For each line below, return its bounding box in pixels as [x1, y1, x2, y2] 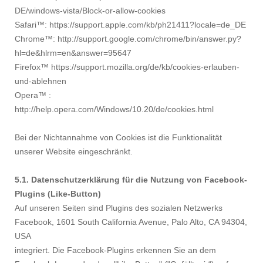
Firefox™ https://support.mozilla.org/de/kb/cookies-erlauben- [15, 62, 240, 72]
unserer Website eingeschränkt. [15, 147, 133, 157]
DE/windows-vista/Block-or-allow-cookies [15, 6, 166, 16]
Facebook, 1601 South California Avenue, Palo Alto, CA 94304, [15, 217, 247, 227]
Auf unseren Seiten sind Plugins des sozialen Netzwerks [15, 203, 222, 213]
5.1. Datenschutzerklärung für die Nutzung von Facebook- [15, 175, 247, 185]
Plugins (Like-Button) [15, 189, 101, 199]
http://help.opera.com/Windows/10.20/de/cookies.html [15, 104, 214, 114]
